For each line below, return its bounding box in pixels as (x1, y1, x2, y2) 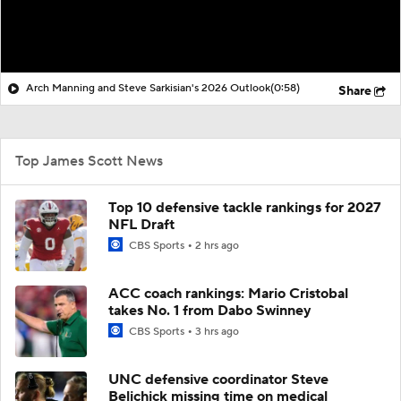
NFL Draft (108, 215, 175, 234)
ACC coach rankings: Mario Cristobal (108, 284, 348, 303)
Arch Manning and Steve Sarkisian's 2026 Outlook (26, 81, 270, 95)
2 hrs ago (195, 238, 239, 252)
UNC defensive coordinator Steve (108, 370, 328, 388)
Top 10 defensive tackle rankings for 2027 (108, 198, 381, 217)
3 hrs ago (195, 324, 239, 338)
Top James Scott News (15, 151, 163, 170)
